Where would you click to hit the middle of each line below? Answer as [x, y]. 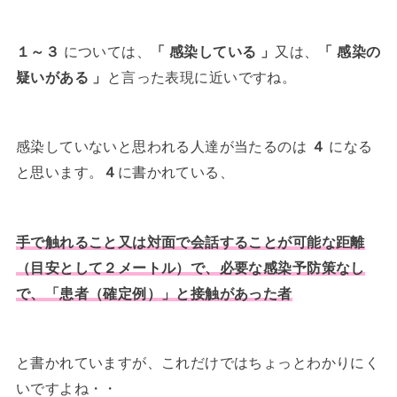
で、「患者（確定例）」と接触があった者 [154, 293]
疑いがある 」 [61, 77]
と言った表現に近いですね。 [202, 77]
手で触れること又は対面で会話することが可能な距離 [190, 241]
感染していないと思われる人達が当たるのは [163, 147]
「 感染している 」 [213, 51]
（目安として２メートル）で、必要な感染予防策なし [190, 267]
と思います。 [59, 172]
